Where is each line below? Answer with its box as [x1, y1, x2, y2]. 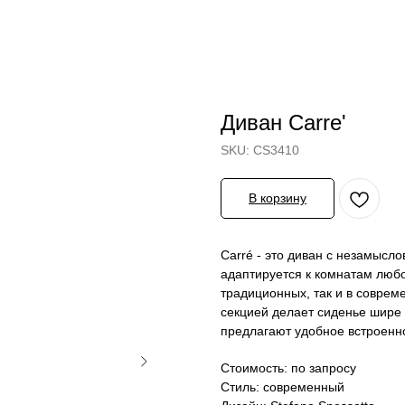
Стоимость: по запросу [221, 361, 356, 375]
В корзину [249, 191, 306, 205]
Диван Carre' [221, 110, 346, 135]
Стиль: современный [221, 380, 344, 394]
